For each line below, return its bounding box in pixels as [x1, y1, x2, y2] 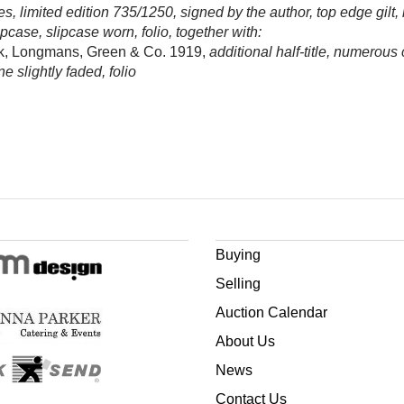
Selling [216, 276, 261, 291]
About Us [216, 334, 275, 349]
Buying [216, 247, 261, 262]
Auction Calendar [216, 305, 327, 320]
